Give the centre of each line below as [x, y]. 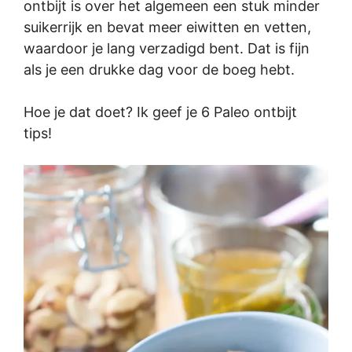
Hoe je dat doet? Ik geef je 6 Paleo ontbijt [160, 112]
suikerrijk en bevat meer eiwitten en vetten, [167, 27]
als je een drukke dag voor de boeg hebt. [159, 70]
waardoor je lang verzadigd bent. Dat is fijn [167, 49]
